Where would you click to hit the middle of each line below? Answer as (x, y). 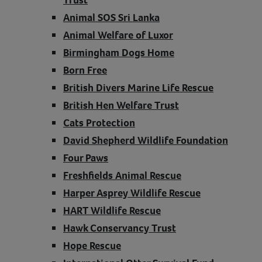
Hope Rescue (92, 245)
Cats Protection (99, 123)
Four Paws (86, 158)
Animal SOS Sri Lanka (111, 17)
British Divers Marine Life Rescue (138, 87)
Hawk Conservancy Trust (120, 228)
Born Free (85, 70)
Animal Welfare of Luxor (118, 35)
